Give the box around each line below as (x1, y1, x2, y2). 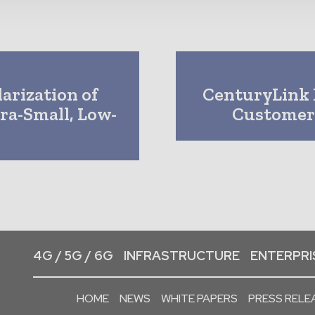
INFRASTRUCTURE (124, 247, 240, 264)
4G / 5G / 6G (33, 247, 113, 264)
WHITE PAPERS (161, 290, 238, 306)
